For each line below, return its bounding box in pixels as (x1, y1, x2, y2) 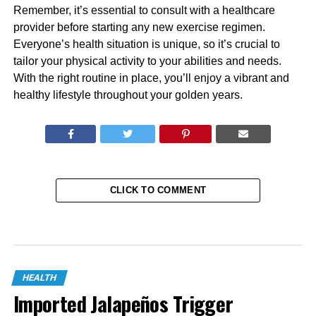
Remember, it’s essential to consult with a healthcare (13, 4, 275, 16)
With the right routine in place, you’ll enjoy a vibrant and (13, 72, 289, 84)
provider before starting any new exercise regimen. (13, 21, 265, 33)
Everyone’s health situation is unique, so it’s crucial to (13, 38, 280, 50)
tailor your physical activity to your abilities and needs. (13, 55, 281, 67)
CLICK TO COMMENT (109, 185, 207, 195)
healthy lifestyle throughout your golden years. (13, 89, 243, 101)
